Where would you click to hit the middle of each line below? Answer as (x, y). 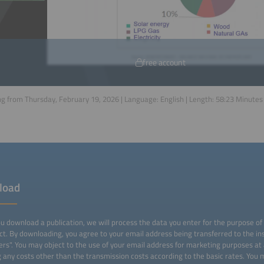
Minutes (248, 99)
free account (164, 62)
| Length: (200, 99)
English (172, 99)
